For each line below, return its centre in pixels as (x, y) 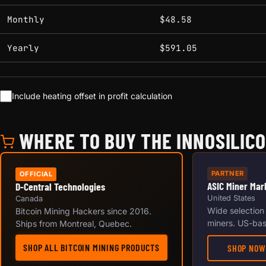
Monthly (26, 20)
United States (231, 198)
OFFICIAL (36, 174)
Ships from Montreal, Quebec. (74, 223)
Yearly (23, 48)
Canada (29, 198)
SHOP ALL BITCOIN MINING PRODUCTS (91, 247)
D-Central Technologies (60, 186)
